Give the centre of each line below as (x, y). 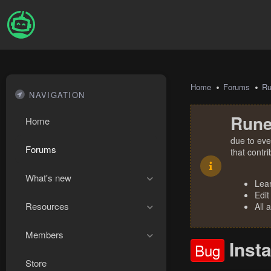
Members (44, 234)
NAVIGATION (57, 95)
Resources (47, 206)
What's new (48, 178)
